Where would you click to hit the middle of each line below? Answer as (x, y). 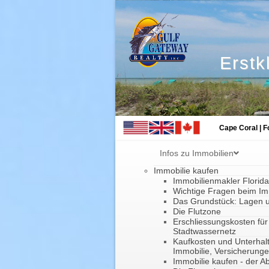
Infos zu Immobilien (197, 153)
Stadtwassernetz (204, 231)
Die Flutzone (197, 212)
